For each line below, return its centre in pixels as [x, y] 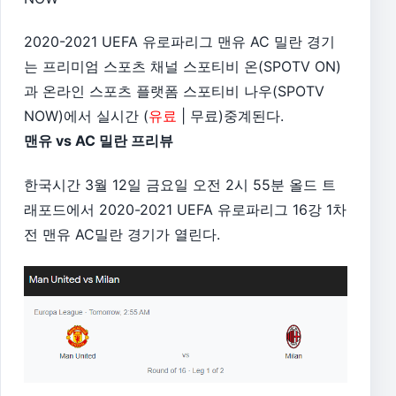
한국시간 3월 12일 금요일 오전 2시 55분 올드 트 [180, 185]
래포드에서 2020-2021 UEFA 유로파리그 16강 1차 [185, 210]
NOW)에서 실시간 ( [86, 116]
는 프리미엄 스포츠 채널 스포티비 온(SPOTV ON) [183, 67]
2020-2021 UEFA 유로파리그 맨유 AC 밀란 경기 [179, 42]
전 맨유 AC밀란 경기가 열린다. [122, 235]
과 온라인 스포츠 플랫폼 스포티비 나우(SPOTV [174, 91]
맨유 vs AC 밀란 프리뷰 [99, 141]
